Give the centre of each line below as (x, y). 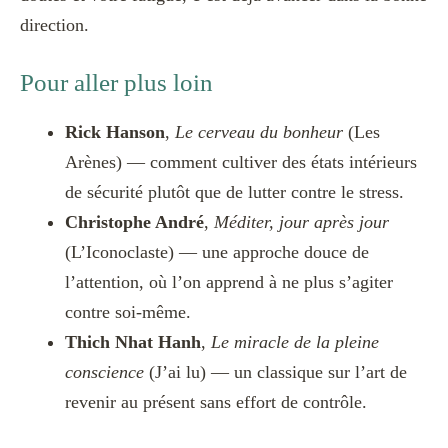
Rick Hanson (115, 131)
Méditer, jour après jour (301, 221)
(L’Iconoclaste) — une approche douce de (217, 251)
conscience (104, 371)
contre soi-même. (128, 311)
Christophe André (134, 221)
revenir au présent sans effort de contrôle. (216, 401)
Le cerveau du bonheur (259, 131)
